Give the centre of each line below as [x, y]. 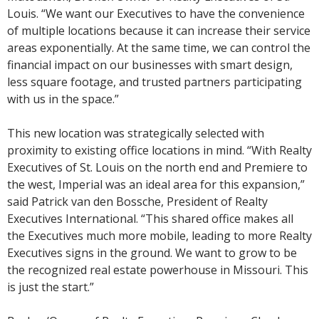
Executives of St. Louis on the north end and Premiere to [157, 167]
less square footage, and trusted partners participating [155, 82]
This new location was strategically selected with [136, 133]
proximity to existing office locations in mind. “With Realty [159, 150]
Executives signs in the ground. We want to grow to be [152, 252]
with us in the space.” [63, 99]
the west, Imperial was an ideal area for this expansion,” [156, 184]
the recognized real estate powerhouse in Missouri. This [158, 270]
